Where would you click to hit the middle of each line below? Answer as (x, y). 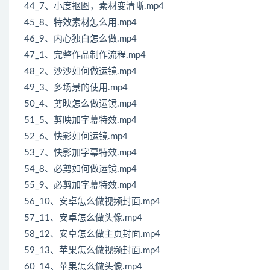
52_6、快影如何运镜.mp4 (76, 137)
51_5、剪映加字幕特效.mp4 (80, 121)
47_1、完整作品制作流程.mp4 (85, 55)
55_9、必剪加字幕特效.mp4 (80, 186)
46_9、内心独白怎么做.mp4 (80, 39)
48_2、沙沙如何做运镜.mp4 (80, 72)
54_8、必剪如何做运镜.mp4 (80, 169)
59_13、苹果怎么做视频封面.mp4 (92, 251)
